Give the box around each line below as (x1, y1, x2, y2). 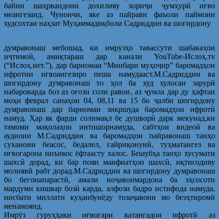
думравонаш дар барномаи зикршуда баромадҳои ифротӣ (4, 105, 215, 113)
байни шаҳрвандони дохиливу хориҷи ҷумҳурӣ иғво (4, 1, 215, 10)
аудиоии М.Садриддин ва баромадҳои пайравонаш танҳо (4, 131, 215, 140)
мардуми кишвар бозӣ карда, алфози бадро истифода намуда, (4, 184, 215, 193)
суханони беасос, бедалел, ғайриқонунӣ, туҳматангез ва (4, 140, 215, 149)
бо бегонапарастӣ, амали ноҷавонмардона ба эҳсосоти (4, 175, 215, 184)
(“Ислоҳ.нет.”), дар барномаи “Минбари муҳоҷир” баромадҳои (4, 61, 215, 69)
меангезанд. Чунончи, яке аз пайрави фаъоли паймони (4, 10, 215, 19)
